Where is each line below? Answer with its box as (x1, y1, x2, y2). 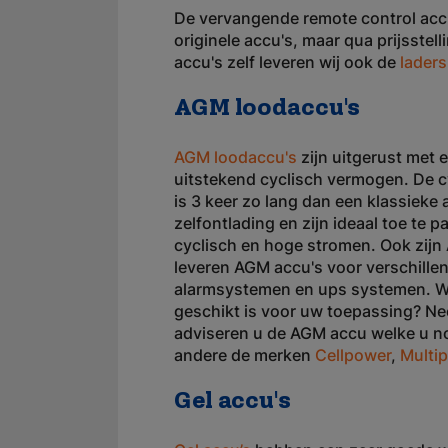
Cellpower (315, 345, 391, 365)
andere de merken (174, 345, 315, 365)
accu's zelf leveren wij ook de (174, 52, 400, 72)
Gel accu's (174, 390, 291, 414)
